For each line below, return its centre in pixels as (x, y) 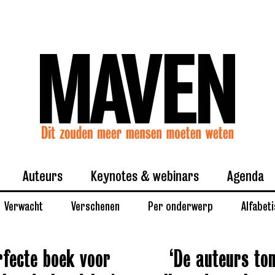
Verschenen (95, 206)
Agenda (245, 176)
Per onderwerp (180, 206)
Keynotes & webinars (145, 176)
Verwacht (24, 206)
